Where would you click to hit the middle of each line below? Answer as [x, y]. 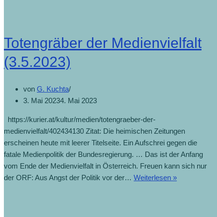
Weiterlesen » [155, 178]
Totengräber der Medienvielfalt [103, 43]
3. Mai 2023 [42, 101]
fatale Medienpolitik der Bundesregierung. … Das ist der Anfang [103, 155]
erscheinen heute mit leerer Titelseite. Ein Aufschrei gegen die [101, 143]
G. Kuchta [53, 89]
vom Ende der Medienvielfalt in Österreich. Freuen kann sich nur [105, 166]
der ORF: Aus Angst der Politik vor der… [69, 178]
